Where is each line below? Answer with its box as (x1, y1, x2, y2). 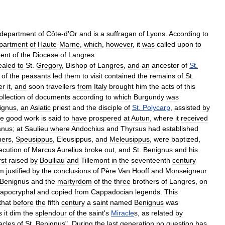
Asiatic (30, 103, 51, 111)
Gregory (36, 61, 62, 69)
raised (9, 156, 28, 164)
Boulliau (40, 156, 65, 164)
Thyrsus (121, 124, 146, 133)
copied (51, 187, 72, 196)
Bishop (66, 61, 87, 69)
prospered (89, 114, 122, 122)
